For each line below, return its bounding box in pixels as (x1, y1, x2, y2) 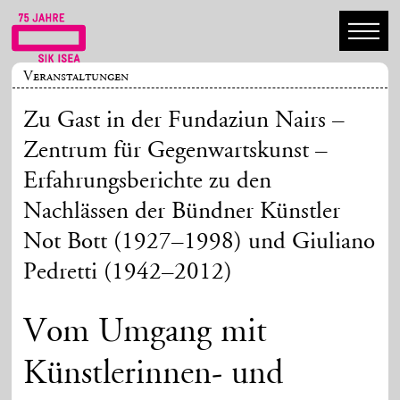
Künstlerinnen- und (23, 358, 284, 393)
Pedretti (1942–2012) (23, 261, 233, 285)
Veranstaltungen (23, 68, 129, 84)
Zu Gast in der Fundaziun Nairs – (23, 109, 346, 133)
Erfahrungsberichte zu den (23, 170, 272, 194)
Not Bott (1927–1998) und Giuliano (23, 230, 376, 254)
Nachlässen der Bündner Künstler (23, 200, 341, 224)
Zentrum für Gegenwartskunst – (23, 139, 329, 163)
